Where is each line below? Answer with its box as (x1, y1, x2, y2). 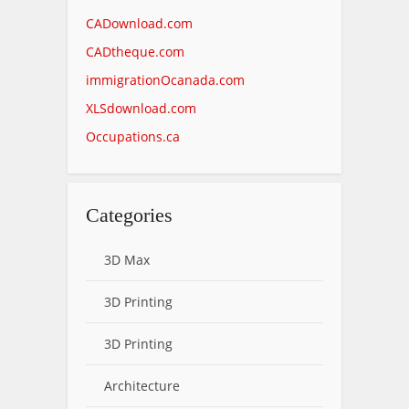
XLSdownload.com (86, 100, 196, 117)
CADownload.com (86, 15, 193, 32)
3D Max (104, 251, 150, 268)
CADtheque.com (86, 43, 184, 60)
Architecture (104, 377, 180, 394)
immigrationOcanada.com (86, 71, 245, 89)
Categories (86, 204, 173, 226)
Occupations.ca (86, 128, 180, 145)
